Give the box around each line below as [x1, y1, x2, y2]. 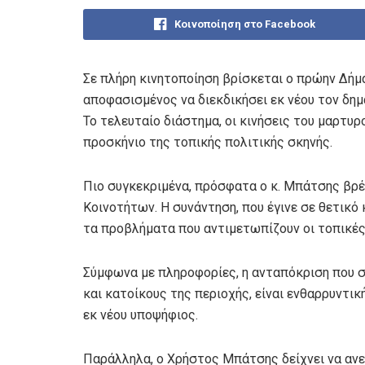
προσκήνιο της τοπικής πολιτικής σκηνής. [83, 134, 332, 150]
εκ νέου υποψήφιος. [83, 306, 198, 323]
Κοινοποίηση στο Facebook [174, 17, 316, 30]
